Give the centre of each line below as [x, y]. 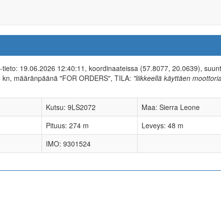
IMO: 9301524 [68, 144]
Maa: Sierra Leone [171, 107]
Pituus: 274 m [67, 125]
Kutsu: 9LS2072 [71, 107]
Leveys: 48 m [163, 125]
